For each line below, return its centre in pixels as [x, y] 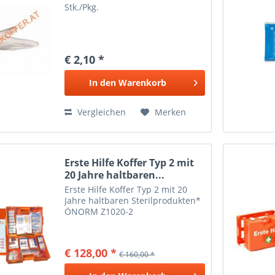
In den [102, 82]
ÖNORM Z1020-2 [99, 212]
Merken [171, 112]
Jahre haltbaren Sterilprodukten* [133, 201]
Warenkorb [142, 82]
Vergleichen [101, 112]
